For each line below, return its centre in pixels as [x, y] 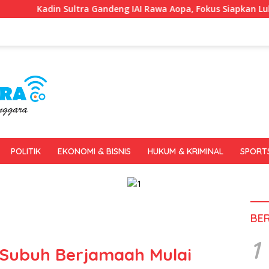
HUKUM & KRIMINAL [186, 152]
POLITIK [26, 152]
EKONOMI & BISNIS [94, 152]
